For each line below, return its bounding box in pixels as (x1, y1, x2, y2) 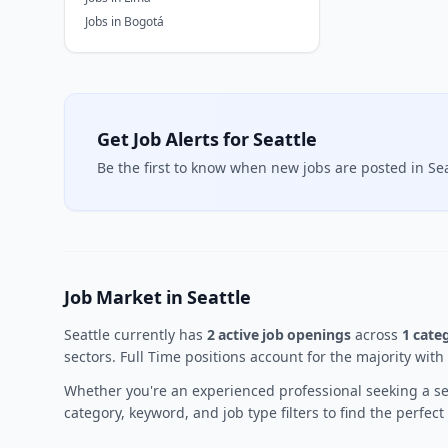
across (351, 326, 402, 343)
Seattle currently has (64, 326, 207, 343)
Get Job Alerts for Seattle (97, 129, 317, 150)
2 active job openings (207, 326, 351, 343)
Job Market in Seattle (64, 287, 251, 308)
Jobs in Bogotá (85, 14, 164, 29)
